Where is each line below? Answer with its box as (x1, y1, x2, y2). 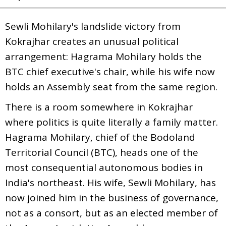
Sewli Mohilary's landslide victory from (5, 19, 181, 33)
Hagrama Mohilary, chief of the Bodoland (5, 130, 195, 144)
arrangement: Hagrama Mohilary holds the (5, 49, 202, 63)
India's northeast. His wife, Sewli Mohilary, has (5, 176, 216, 189)
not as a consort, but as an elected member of (5, 206, 218, 219)
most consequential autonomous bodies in (5, 160, 203, 174)
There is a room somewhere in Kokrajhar (5, 100, 193, 114)
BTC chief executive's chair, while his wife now (5, 65, 215, 78)
